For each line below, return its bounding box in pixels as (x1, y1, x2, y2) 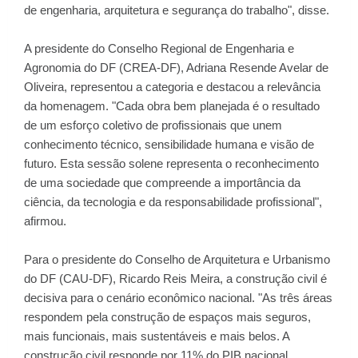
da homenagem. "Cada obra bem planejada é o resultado (24, 99, 320, 113)
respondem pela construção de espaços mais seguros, (24, 310, 311, 324)
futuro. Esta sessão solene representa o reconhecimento (24, 157, 319, 170)
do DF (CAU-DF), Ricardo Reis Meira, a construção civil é (24, 272, 327, 285)
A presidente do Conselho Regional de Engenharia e (24, 42, 294, 55)
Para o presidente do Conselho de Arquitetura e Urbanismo (24, 253, 330, 266)
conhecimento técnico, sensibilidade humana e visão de (24, 137, 314, 151)
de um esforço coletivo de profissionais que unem (24, 118, 282, 132)
